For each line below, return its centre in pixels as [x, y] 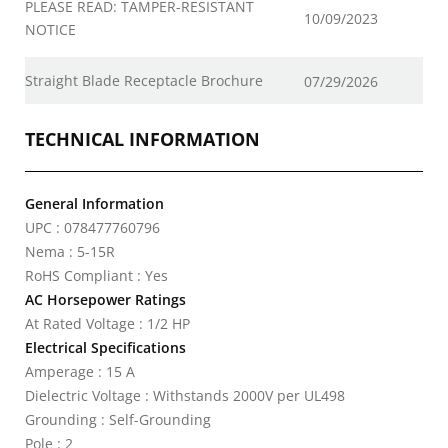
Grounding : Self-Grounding [118, 419]
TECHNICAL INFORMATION [142, 139]
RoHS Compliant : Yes [96, 275]
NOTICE [50, 29]
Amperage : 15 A [80, 371]
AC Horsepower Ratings [105, 299]
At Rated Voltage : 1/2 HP [107, 323]
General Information [94, 203]
